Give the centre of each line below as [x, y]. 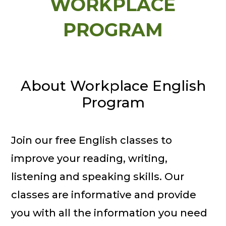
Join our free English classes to [92, 140]
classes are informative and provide [104, 195]
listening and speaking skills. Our [98, 177]
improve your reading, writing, [90, 158]
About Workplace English [113, 86]
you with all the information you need [109, 213]
